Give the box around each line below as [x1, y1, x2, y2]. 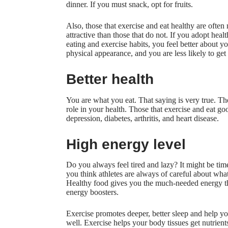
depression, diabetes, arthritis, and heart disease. [66, 113, 219, 123]
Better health [66, 71, 154, 88]
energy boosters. [66, 188, 119, 197]
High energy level [66, 136, 186, 152]
